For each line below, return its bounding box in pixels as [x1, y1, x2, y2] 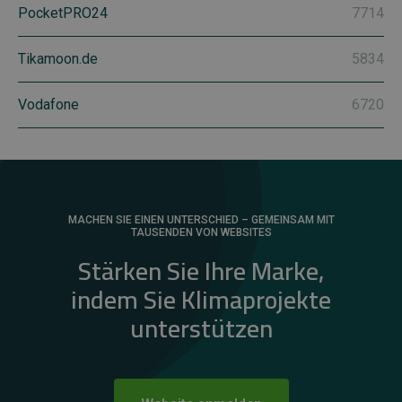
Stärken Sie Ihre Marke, [77, 248, 325, 295]
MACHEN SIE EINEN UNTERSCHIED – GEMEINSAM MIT [67, 214, 335, 227]
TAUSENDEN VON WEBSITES [130, 226, 272, 240]
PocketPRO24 [18, 4, 108, 22]
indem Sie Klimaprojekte [71, 276, 331, 324]
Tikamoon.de [18, 50, 98, 68]
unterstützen [129, 305, 273, 353]
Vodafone [18, 96, 79, 114]
